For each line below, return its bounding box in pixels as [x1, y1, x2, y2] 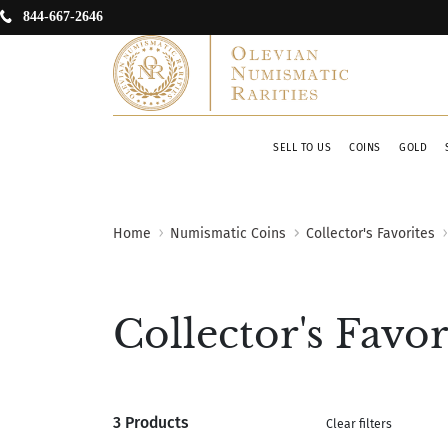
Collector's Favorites [305, 224, 435, 242]
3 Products [112, 412, 189, 432]
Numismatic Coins [170, 224, 287, 242]
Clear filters [326, 416, 393, 431]
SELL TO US [273, 140, 332, 154]
